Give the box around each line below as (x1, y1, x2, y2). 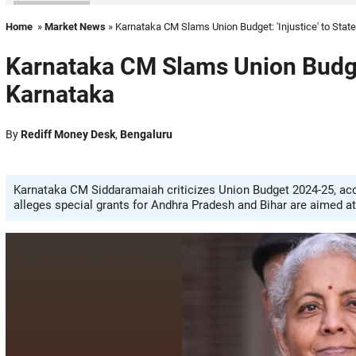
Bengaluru (120, 128, 172, 141)
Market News (44, 21, 106, 33)
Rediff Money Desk (21, 128, 115, 141)
